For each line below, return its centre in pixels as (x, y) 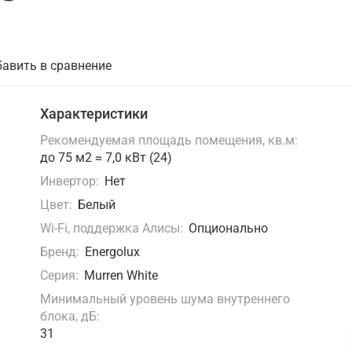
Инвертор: (69, 181)
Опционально (228, 228)
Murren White (121, 275)
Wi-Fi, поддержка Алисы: (111, 228)
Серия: (59, 275)
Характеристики (93, 114)
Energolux (112, 251)
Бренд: (59, 251)
